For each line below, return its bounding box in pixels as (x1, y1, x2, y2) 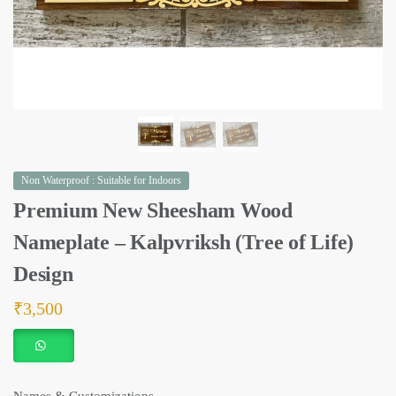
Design (13, 263, 73, 286)
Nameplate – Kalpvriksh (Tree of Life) (13, 231, 354, 254)
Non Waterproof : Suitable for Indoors (21, 174, 181, 187)
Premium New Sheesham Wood (13, 199, 293, 222)
